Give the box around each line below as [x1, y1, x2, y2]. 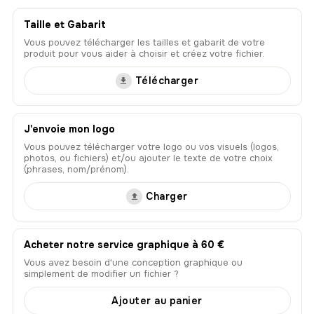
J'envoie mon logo [23, 123, 115, 136]
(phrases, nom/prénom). [23, 163, 129, 176]
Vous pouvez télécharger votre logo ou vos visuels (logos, [23, 141, 279, 153]
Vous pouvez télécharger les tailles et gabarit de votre [23, 36, 265, 49]
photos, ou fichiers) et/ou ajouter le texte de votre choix [23, 152, 273, 165]
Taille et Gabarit [23, 18, 106, 32]
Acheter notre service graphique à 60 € [23, 238, 224, 252]
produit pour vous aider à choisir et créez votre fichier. [23, 48, 264, 60]
